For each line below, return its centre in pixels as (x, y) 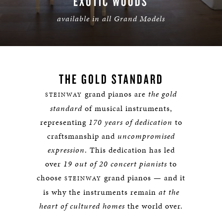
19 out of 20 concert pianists (115, 164)
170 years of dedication (130, 122)
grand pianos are (115, 94)
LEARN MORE (111, 37)
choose (51, 178)
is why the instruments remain (101, 192)
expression (66, 150)
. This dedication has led (130, 150)
